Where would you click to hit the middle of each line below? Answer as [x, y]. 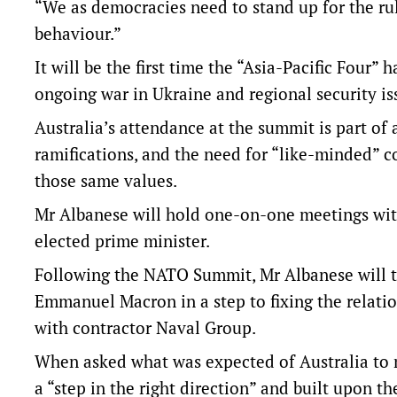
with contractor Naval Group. [145, 328]
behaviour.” [78, 34]
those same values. [106, 181]
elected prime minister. [122, 241]
